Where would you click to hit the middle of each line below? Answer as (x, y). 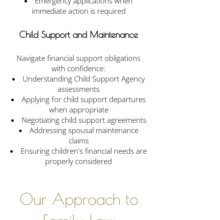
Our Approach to (79, 199)
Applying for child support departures (84, 99)
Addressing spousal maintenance (84, 130)
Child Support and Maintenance (79, 35)
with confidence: (79, 68)
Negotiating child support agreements (84, 120)
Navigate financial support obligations (79, 58)
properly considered (79, 161)
